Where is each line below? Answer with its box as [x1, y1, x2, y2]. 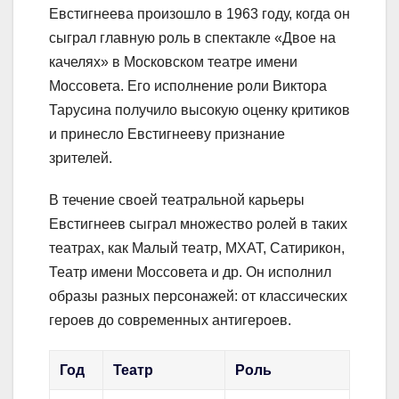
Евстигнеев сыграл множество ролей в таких [49, 216, 347, 232]
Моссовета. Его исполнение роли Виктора [49, 78, 327, 94]
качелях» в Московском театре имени [49, 54, 297, 70]
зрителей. [49, 151, 112, 167]
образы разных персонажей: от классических [49, 289, 347, 305]
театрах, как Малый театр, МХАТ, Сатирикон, [49, 240, 345, 256]
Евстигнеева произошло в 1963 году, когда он [49, 6, 350, 22]
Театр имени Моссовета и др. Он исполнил [49, 265, 331, 281]
